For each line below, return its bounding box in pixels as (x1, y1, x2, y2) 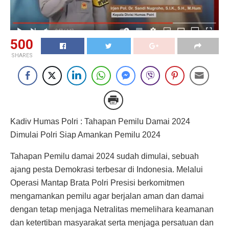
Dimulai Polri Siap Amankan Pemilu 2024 (10, 130, 161, 139)
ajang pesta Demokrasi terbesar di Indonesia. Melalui (10, 165, 203, 174)
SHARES (11, 52, 33, 59)
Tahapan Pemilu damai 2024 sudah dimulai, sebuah (10, 151, 199, 161)
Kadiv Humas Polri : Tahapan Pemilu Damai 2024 (10, 117, 190, 126)
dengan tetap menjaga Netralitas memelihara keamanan (10, 204, 214, 214)
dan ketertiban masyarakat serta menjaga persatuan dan (10, 218, 214, 227)
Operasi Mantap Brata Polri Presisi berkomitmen (10, 178, 185, 187)
